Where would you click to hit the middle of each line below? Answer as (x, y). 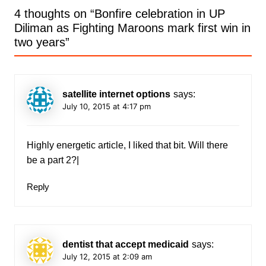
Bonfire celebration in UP (159, 13)
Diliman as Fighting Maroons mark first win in (132, 28)
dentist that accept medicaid (125, 244)
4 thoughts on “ (54, 13)
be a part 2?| (53, 160)
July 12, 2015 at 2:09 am (107, 256)
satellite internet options (116, 94)
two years (39, 42)
